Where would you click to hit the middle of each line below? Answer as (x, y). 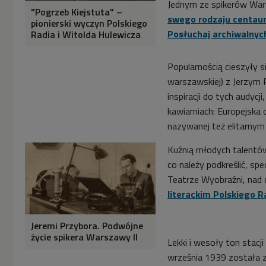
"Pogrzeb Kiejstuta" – (77, 12)
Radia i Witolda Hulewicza (86, 34)
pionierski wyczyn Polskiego (89, 23)
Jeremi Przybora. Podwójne (87, 225)
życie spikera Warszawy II (84, 237)
